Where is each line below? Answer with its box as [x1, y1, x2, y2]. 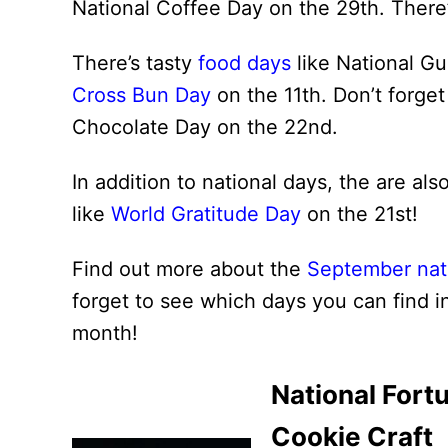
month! [72, 321, 138, 345]
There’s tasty [72, 51, 198, 75]
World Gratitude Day [111, 202, 301, 226]
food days [198, 51, 291, 75]
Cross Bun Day [72, 83, 211, 107]
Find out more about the [72, 257, 307, 281]
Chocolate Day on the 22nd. [72, 115, 338, 139]
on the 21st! [301, 202, 418, 226]
